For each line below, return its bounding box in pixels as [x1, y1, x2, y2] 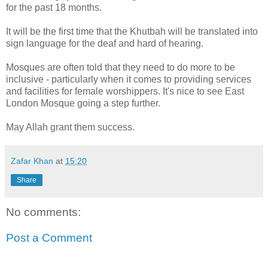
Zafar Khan [11, 156, 53, 166]
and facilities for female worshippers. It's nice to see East [6, 86, 244, 96]
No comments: [6, 205, 81, 218]
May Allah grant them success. [6, 121, 135, 132]
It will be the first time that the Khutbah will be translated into [6, 26, 258, 36]
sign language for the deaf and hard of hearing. [6, 38, 203, 48]
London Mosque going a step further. [6, 98, 160, 108]
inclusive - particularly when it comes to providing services [6, 74, 251, 84]
